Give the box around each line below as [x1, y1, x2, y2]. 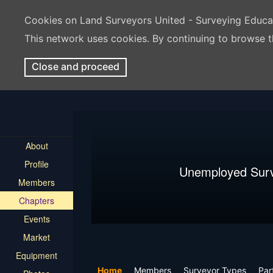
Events [23, 213, 50, 225]
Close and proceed [32, 60, 119, 73]
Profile [24, 158, 49, 170]
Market [23, 231, 50, 243]
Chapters [19, 194, 54, 207]
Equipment [16, 249, 57, 261]
